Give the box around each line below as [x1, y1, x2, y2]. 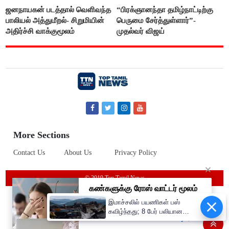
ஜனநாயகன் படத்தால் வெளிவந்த [6, 5, 111, 14]
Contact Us [13, 149, 45, 157]
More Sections [13, 130, 70, 141]
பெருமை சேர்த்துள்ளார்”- [117, 16, 196, 25]
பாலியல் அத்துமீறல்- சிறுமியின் [6, 16, 105, 25]
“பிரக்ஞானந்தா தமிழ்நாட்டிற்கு [117, 5, 214, 14]
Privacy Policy [114, 149, 157, 157]
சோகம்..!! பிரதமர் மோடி [108, 217, 174, 224]
